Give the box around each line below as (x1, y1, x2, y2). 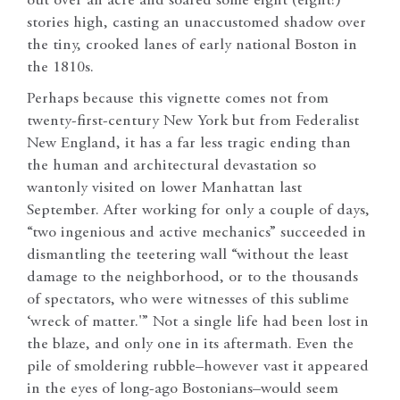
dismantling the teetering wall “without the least (27, 246, 348, 263)
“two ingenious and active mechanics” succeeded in (27, 224, 366, 241)
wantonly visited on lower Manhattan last (27, 179, 302, 196)
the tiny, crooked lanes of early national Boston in (27, 37, 357, 54)
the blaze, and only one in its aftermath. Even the (27, 336, 354, 353)
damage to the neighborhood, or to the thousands (27, 269, 358, 286)
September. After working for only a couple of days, (27, 202, 370, 219)
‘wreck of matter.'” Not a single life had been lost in (27, 313, 369, 330)
